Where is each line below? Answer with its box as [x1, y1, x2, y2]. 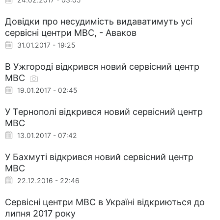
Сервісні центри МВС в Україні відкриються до [5, 196, 205, 207]
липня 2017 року [5, 208, 76, 219]
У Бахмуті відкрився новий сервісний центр [5, 151, 193, 162]
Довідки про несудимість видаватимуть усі [5, 16, 192, 27]
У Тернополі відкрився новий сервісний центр [5, 106, 203, 117]
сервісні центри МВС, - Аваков [5, 27, 137, 38]
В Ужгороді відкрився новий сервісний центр [5, 61, 199, 72]
